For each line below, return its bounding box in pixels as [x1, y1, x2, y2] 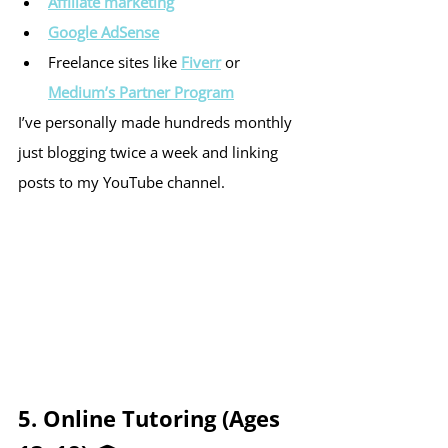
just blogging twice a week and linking [18, 142, 282, 163]
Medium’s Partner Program [48, 82, 234, 103]
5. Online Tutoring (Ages [18, 403, 286, 434]
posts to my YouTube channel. [18, 172, 225, 193]
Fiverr [181, 52, 221, 73]
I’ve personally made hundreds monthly [18, 112, 296, 133]
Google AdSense [48, 22, 159, 43]
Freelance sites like [48, 52, 181, 73]
